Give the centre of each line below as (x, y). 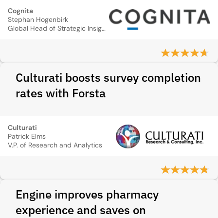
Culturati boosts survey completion (108, 77)
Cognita (20, 11)
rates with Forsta (61, 93)
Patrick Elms (27, 136)
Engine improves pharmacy (87, 194)
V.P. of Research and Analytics (55, 145)
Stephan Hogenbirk (38, 19)
